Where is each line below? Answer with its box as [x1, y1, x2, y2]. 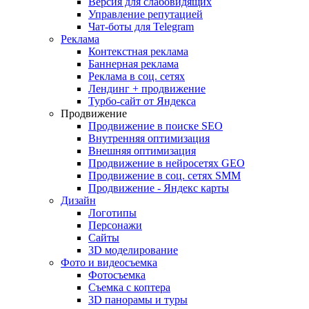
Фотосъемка [88, 269, 146, 281]
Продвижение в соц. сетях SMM [88, 170, 241, 181]
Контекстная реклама [88, 46, 188, 57]
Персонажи [88, 219, 142, 231]
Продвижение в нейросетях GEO [88, 157, 245, 169]
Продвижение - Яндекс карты [88, 182, 229, 194]
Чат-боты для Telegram [88, 21, 194, 32]
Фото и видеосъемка [61, 257, 157, 268]
